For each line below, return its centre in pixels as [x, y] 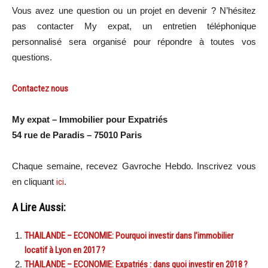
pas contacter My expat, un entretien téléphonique [134, 26]
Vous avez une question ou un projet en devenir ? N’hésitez [134, 10]
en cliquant [34, 182]
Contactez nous [40, 89]
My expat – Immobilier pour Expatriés [90, 119]
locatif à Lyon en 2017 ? [65, 250]
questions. [32, 57]
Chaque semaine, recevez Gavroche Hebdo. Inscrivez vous [134, 166]
